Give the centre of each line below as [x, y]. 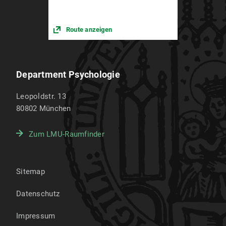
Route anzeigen [89, 30]
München [55, 109]
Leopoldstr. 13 [41, 97]
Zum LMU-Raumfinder [67, 134]
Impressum [36, 216]
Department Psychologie [68, 75]
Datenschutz [38, 194]
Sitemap [31, 172]
